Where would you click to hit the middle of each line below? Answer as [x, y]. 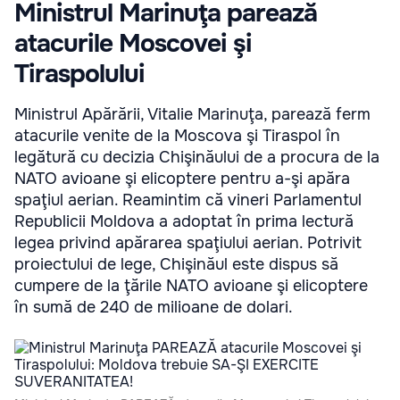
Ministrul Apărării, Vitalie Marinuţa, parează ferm [192, 114]
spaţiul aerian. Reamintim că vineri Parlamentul [188, 200]
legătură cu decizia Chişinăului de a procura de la [197, 157]
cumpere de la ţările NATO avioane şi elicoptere [191, 286]
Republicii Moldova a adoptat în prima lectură [184, 221]
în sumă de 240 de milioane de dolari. [154, 307]
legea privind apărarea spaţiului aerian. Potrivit [188, 243]
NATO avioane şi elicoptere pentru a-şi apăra [182, 179]
